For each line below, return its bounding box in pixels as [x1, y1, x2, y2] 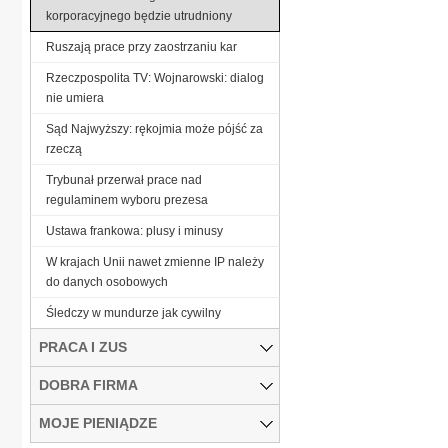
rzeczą [46, 141, 82, 156]
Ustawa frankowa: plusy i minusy [46, 223, 223, 238]
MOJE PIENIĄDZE [39, 414, 157, 431]
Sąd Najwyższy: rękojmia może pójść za [46, 121, 263, 136]
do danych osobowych [46, 274, 168, 289]
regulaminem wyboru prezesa [46, 192, 208, 207]
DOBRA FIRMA [39, 376, 138, 393]
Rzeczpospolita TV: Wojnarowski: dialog [46, 70, 264, 85]
